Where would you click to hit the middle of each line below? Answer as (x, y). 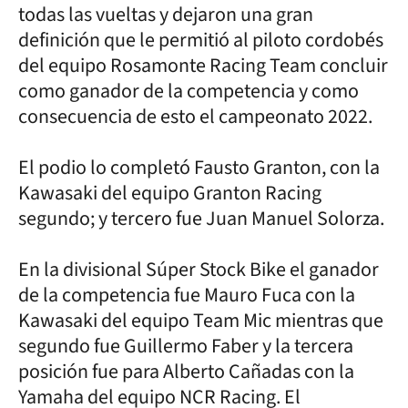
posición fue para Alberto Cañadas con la (186, 371)
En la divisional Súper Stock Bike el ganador (199, 269)
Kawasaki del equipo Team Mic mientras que (201, 320)
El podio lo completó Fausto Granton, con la (199, 167)
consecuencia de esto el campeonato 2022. (197, 116)
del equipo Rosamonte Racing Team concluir (203, 65)
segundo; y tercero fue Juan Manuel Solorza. (201, 218)
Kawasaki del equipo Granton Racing (170, 193)
